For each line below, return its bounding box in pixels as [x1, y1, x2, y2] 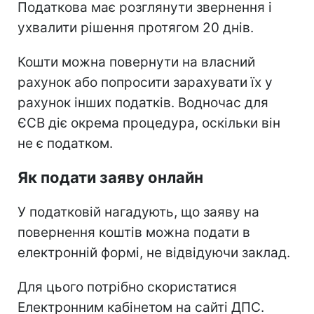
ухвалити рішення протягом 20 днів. [18, 19, 254, 36]
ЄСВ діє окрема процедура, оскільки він [18, 114, 280, 131]
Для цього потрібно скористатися [18, 278, 237, 295]
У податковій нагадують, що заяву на [18, 203, 259, 220]
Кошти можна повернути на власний [18, 53, 255, 70]
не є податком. [18, 135, 113, 151]
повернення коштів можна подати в [18, 224, 250, 240]
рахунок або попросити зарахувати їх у [18, 74, 273, 90]
